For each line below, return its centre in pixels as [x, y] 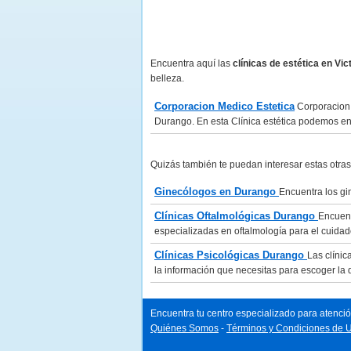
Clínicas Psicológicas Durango [231, 255]
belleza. [167, 78]
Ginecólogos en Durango [217, 192]
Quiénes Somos [185, 328]
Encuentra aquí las [192, 63]
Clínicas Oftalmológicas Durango [236, 216]
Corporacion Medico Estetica [224, 106]
